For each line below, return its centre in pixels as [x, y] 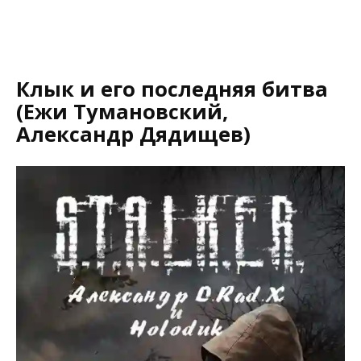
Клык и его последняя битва [172, 89]
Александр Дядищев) [133, 134]
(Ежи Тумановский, [122, 111]
